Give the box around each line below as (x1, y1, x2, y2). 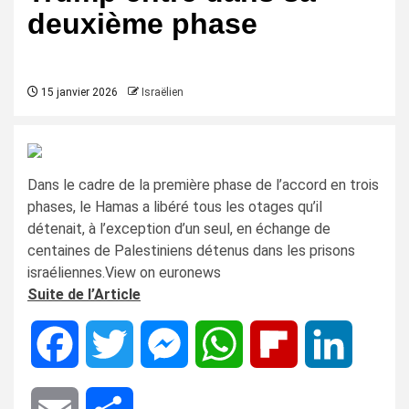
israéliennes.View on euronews (27, 264, 221, 281)
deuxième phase (27, 7, 257, 40)
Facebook (79, 335, 142, 352)
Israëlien (142, 86, 184, 99)
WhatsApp (243, 335, 309, 352)
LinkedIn (352, 335, 406, 352)
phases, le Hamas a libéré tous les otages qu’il (27, 198, 322, 215)
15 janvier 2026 (38, 86, 118, 99)
